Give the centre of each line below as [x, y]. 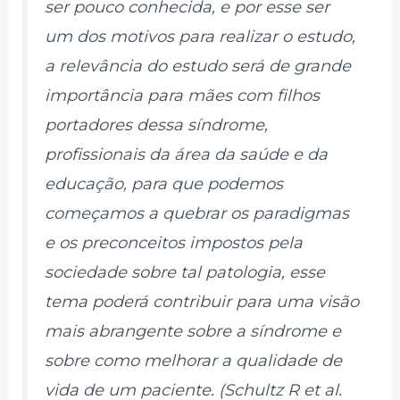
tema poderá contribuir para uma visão [202, 302]
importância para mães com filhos [183, 96]
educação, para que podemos [164, 184]
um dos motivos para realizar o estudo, [200, 37]
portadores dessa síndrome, [157, 125]
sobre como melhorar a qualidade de [194, 361]
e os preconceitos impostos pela [174, 243]
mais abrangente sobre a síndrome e [193, 332]
